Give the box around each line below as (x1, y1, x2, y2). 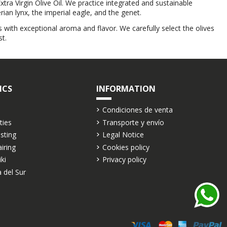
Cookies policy (102, 142, 149, 152)
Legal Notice (102, 130, 144, 140)
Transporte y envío (102, 117, 164, 127)
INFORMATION (96, 83, 156, 94)
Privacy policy (102, 155, 146, 165)
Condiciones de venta (102, 104, 173, 115)
